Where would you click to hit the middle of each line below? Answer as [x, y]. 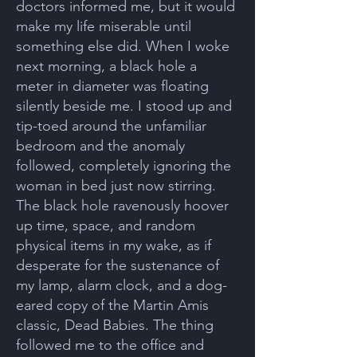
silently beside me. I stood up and [124, 106]
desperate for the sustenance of [118, 265]
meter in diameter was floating [112, 86]
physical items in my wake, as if [114, 245]
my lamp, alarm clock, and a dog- [122, 285]
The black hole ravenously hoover [122, 206]
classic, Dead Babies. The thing [115, 325]
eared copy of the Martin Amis [112, 305]
